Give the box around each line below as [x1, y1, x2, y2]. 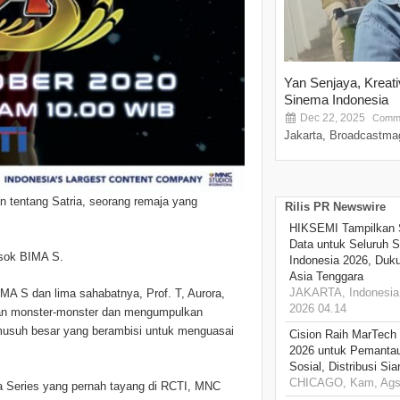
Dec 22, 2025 [297, 112, 365, 125]
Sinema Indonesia [284, 92, 388, 108]
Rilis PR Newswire [285, 200, 386, 214]
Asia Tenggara [289, 270, 363, 284]
